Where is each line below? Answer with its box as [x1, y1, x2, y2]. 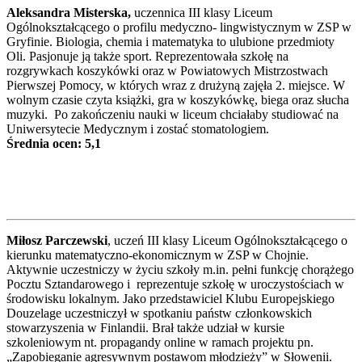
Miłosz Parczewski [6, 233, 107, 247]
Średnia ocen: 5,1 [6, 136, 101, 150]
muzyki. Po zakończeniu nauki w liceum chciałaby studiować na [6, 107, 339, 121]
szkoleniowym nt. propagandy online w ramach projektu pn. [6, 335, 314, 349]
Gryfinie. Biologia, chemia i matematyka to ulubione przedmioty [6, 34, 335, 48]
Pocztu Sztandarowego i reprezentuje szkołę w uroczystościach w [6, 276, 344, 291]
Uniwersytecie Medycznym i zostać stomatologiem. [6, 121, 269, 136]
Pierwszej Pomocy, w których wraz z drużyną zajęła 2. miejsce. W [6, 78, 345, 92]
